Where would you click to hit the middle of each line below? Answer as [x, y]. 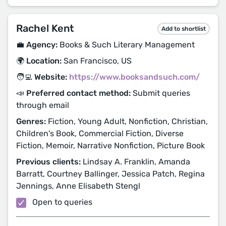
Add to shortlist [184, 29]
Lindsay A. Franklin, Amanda [135, 162]
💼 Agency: [37, 45]
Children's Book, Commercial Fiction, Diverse [100, 133]
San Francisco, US [97, 61]
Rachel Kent [45, 28]
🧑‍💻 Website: [42, 77]
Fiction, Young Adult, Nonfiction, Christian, [127, 121]
